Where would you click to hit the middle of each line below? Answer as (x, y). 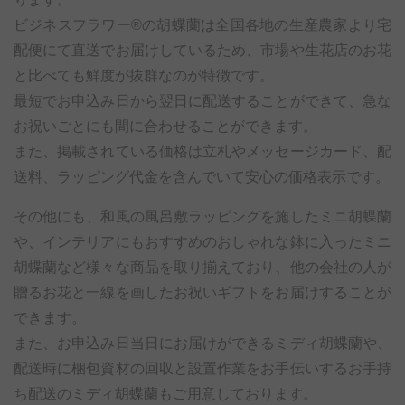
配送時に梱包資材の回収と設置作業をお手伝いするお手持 (202, 369)
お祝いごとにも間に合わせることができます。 (165, 127)
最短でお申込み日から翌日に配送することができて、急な (202, 101)
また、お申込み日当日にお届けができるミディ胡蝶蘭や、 (202, 344)
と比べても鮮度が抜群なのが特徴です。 (144, 76)
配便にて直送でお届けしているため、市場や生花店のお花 (202, 51)
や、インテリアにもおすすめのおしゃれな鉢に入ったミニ (202, 242)
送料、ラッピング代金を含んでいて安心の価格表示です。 (202, 177)
